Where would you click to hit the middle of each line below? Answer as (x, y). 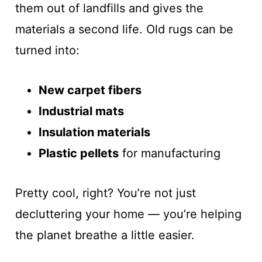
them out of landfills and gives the (109, 8)
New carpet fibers (90, 90)
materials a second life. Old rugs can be (124, 29)
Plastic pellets (78, 153)
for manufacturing (169, 153)
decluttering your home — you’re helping (128, 214)
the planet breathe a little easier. (105, 235)
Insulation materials (94, 132)
